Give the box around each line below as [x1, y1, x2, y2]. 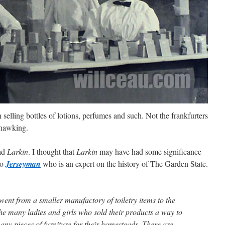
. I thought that [28, 146, 76, 157]
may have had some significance [97, 146, 201, 157]
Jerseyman [6, 158, 41, 169]
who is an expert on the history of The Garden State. [41, 158, 208, 169]
